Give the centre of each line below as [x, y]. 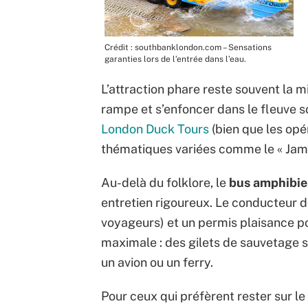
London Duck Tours [155, 129]
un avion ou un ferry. [157, 263]
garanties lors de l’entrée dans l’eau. [175, 59]
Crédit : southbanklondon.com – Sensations [188, 48]
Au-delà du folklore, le [165, 183]
